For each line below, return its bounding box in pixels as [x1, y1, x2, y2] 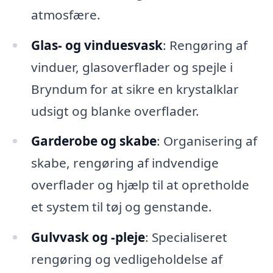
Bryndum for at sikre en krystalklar [30, 80, 239, 97]
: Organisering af [156, 132, 257, 150]
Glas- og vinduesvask [30, 36, 163, 54]
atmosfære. [30, 5, 101, 23]
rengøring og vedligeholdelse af [30, 250, 222, 268]
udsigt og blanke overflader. [30, 102, 199, 119]
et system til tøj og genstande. [30, 198, 212, 216]
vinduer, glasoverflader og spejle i [30, 58, 233, 76]
